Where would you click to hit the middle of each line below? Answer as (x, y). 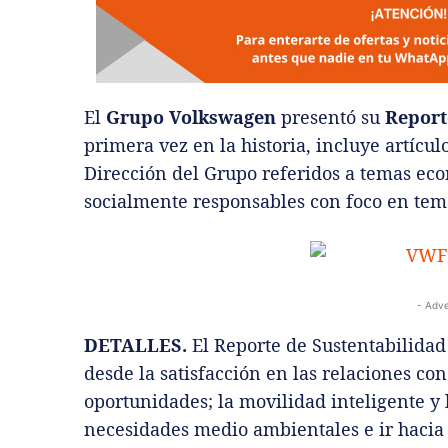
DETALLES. (135, 344)
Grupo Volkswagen (191, 116)
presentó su (330, 116)
